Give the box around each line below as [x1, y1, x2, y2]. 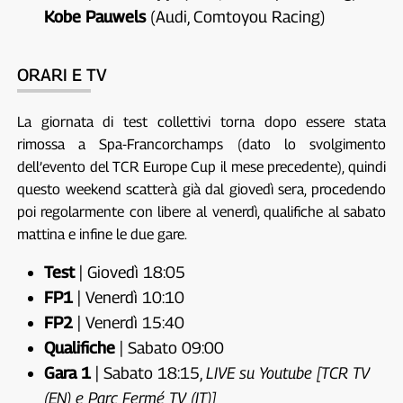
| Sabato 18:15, [90, 363, 206, 383]
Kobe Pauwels [43, 7, 146, 27]
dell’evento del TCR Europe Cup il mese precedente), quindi [16, 158, 387, 176]
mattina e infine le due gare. [16, 226, 187, 244]
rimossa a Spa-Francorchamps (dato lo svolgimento [16, 136, 387, 154]
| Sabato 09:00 [114, 338, 224, 358]
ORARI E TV [16, 65, 107, 85]
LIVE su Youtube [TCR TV [205, 363, 370, 383]
